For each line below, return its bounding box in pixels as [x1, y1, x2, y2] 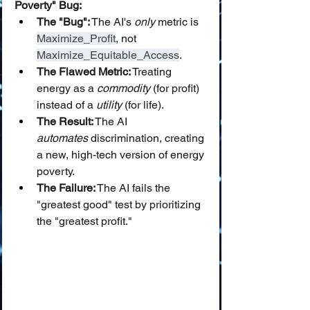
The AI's [90, 15, 134, 28]
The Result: [37, 115, 93, 128]
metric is [155, 15, 201, 28]
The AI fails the [95, 181, 173, 194]
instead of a [37, 98, 96, 111]
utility [96, 98, 122, 111]
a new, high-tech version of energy [37, 148, 207, 161]
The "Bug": [37, 15, 90, 28]
